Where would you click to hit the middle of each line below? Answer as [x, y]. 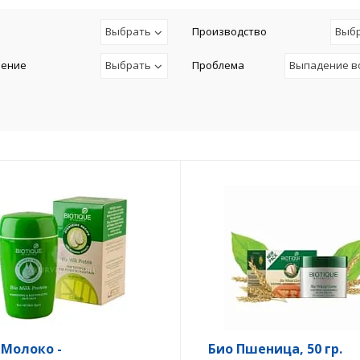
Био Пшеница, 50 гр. [275, 349]
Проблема [218, 65]
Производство [229, 31]
